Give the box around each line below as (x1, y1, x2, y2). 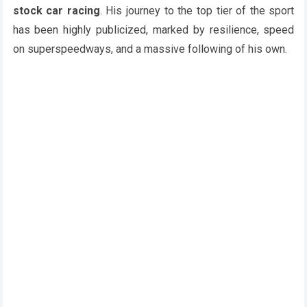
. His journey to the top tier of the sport (99, 3, 295, 17)
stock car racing (12, 3, 100, 17)
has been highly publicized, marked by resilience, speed (12, 23, 295, 36)
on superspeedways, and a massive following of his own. (12, 42, 287, 56)
